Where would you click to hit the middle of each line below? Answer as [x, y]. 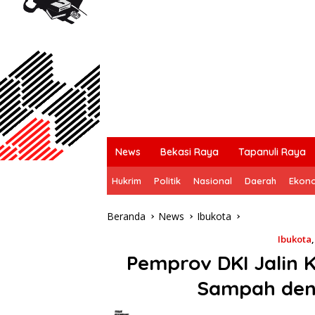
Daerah [261, 180]
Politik [167, 180]
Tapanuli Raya [272, 152]
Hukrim [127, 180]
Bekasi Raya [189, 152]
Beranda [126, 216]
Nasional [213, 180]
